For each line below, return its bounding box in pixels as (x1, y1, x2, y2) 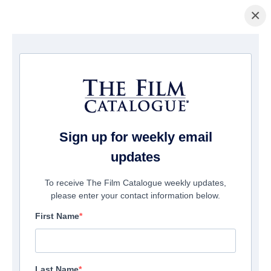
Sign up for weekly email (59, 129, 212, 145)
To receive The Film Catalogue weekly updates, (45, 178, 226, 188)
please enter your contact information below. (51, 191, 220, 201)
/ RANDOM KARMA (51, 48, 123, 58)
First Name (35, 211, 79, 221)
